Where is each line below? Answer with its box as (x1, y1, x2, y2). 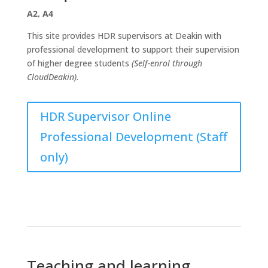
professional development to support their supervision (26, 44, 239, 55)
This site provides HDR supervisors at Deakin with (26, 30, 221, 41)
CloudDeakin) (26, 71, 77, 83)
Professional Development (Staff (39, 129, 227, 145)
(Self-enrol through (131, 57, 202, 69)
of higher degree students (26, 57, 132, 69)
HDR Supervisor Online (39, 108, 171, 124)
